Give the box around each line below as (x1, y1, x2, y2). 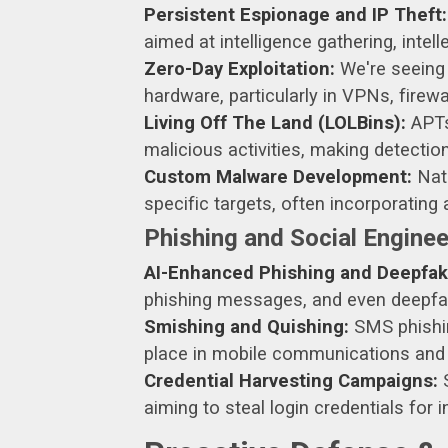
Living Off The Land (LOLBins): (144, 111, 406, 133)
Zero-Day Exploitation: (144, 57, 335, 79)
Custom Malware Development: (144, 165, 412, 187)
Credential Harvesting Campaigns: (144, 369, 438, 391)
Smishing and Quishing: (144, 315, 349, 337)
